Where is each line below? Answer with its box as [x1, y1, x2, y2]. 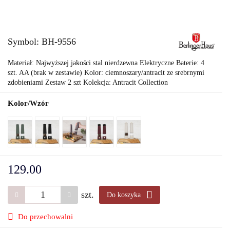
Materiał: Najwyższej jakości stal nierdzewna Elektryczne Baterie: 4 [8, 59, 204, 67]
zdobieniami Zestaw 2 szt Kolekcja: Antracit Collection [8, 79, 168, 86]
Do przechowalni [18, 213, 73, 221]
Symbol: [8, 36, 42, 47]
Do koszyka [107, 191, 143, 199]
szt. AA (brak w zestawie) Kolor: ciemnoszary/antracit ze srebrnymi [8, 69, 204, 76]
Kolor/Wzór [8, 99, 49, 107]
